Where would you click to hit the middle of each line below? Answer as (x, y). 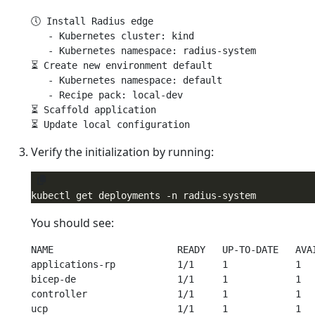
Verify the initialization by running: (122, 152)
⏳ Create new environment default (122, 65)
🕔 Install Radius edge (92, 21)
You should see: (72, 223)
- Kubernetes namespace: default (127, 80)
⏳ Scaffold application (94, 110)
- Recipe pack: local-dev (107, 95)
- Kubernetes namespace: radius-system (143, 51)
